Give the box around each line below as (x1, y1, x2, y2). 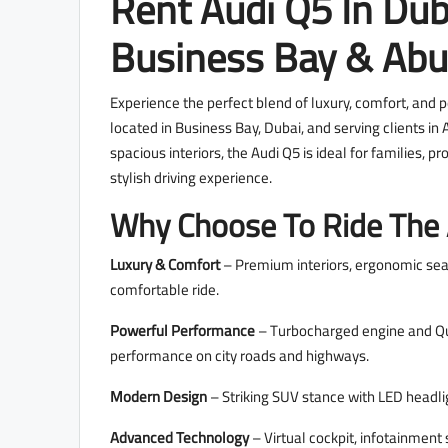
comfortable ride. (110, 275, 219, 305)
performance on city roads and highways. (110, 341, 369, 371)
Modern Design (110, 382, 207, 412)
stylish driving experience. (110, 163, 272, 193)
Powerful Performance (110, 316, 255, 346)
